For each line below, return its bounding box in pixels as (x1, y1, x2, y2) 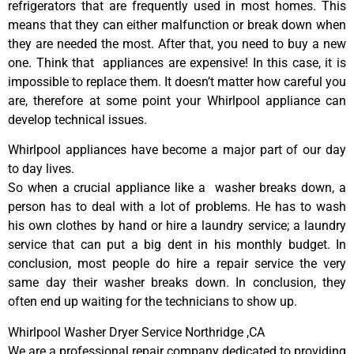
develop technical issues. (8, 111, 147, 127)
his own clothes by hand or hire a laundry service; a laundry (8, 218, 346, 234)
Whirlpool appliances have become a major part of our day (8, 142, 346, 158)
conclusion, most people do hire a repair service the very (8, 256, 346, 272)
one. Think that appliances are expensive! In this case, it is (8, 55, 346, 70)
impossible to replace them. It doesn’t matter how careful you (8, 73, 346, 89)
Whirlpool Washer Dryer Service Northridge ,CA (8, 324, 265, 340)
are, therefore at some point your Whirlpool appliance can (8, 92, 346, 108)
